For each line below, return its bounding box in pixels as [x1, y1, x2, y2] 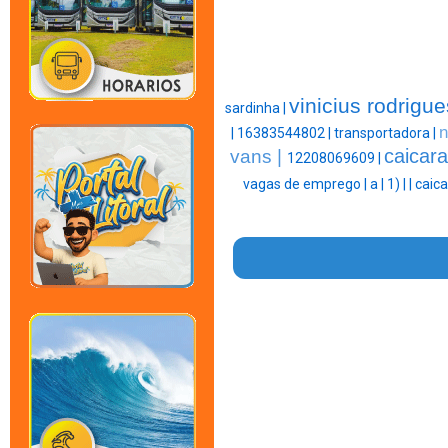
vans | [229, 146, 287, 168]
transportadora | [333, 125, 439, 142]
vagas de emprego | [242, 176, 370, 193]
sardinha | [225, 100, 289, 117]
